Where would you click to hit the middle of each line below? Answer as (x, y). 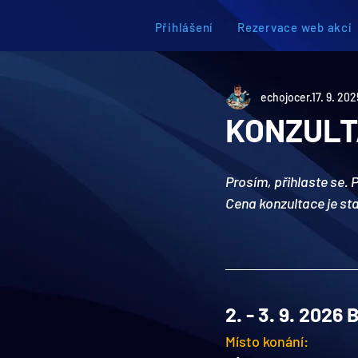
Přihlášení (183, 27)
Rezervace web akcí (294, 27)
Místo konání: (268, 341)
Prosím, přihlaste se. (288, 181)
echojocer (285, 97)
